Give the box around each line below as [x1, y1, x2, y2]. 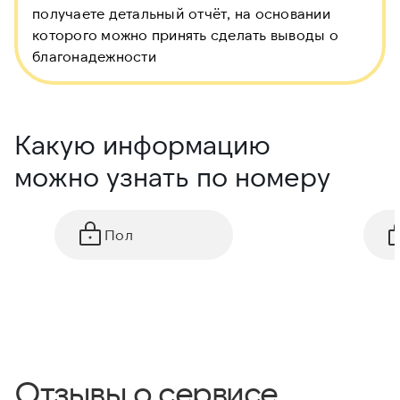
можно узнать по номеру [14, 160, 330, 193]
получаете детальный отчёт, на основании [32, 4, 330, 22]
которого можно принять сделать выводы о [32, 26, 338, 44]
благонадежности [32, 47, 156, 65]
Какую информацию [14, 128, 271, 161]
